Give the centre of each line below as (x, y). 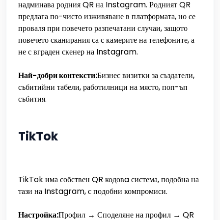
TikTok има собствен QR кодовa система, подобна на (109, 179)
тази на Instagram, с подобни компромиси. (93, 191)
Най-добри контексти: (58, 75)
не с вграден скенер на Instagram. (78, 52)
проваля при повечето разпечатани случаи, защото (103, 28)
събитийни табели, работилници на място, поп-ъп (103, 87)
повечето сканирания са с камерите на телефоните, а (106, 40)
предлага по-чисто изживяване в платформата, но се (107, 16)
